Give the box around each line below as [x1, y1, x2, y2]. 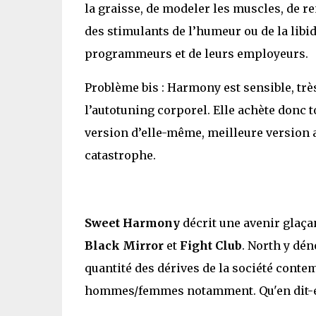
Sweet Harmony [84, 215, 180, 230]
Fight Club [179, 238, 242, 253]
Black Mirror [84, 238, 164, 253]
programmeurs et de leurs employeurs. [84, 46, 308, 61]
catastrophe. [84, 147, 156, 162]
